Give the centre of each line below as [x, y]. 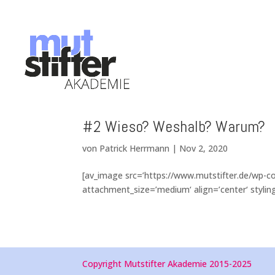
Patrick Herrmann [135, 148]
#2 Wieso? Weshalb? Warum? [174, 127]
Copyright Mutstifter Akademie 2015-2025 [167, 264]
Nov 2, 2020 [204, 148]
